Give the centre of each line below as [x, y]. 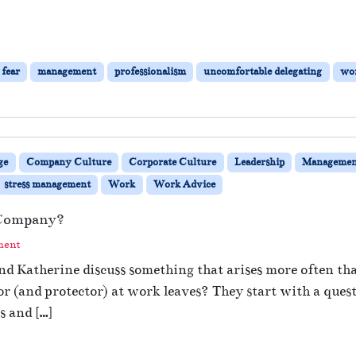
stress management [47, 184]
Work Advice [184, 184]
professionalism [150, 71]
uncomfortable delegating [263, 71]
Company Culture [68, 162]
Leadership [259, 162]
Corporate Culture [173, 162]
